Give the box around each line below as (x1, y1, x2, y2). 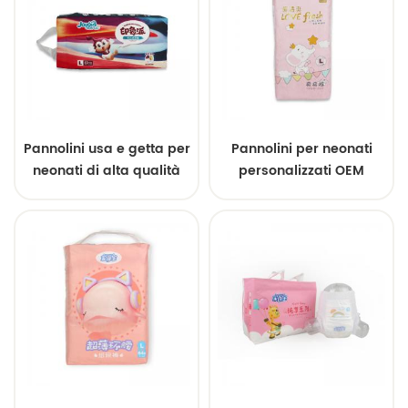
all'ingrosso (263, 182, 340, 204)
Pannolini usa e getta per (23, 138, 190, 160)
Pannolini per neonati (230, 138, 372, 160)
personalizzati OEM (239, 160, 364, 182)
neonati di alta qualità (33, 160, 180, 182)
